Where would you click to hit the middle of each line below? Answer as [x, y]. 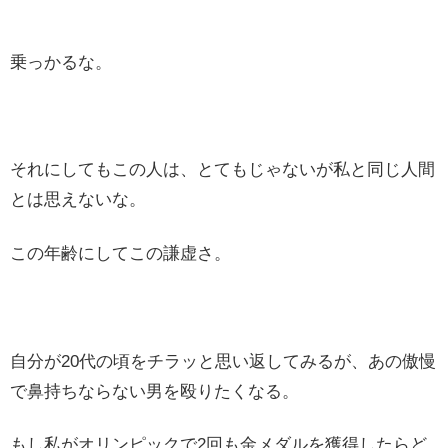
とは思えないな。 [78, 200]
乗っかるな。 [61, 62]
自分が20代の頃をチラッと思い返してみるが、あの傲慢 [223, 361]
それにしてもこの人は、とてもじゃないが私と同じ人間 [222, 170]
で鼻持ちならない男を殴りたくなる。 [154, 391]
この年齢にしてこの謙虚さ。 [120, 254]
